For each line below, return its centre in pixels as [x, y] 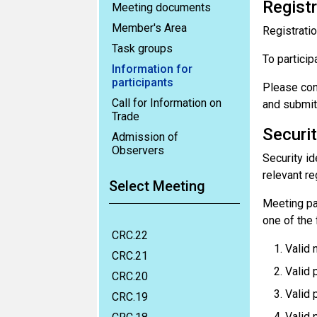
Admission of [145, 137]
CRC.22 [130, 235]
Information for [152, 69]
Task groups [142, 48]
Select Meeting [157, 186]
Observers [138, 150]
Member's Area [149, 28]
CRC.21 [130, 256]
